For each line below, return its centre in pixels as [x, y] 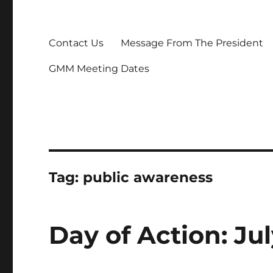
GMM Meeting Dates [99, 68]
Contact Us [76, 43]
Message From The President [192, 43]
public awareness [148, 177]
